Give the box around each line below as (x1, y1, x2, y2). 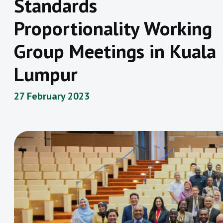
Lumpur (14, 61, 78, 87)
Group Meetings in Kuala (14, 38, 216, 64)
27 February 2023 (14, 90, 90, 103)
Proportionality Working (14, 15, 212, 41)
